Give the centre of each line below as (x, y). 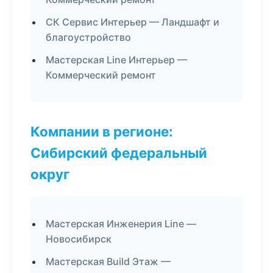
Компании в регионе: (102, 131)
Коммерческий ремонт (101, 75)
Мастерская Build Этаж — (108, 261)
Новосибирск (79, 239)
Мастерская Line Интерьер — (116, 60)
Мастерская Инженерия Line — (121, 224)
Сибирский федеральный (119, 153)
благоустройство (88, 37)
